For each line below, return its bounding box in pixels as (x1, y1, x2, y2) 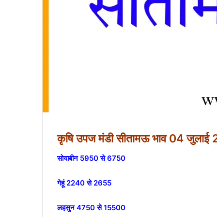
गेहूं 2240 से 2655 (57, 178, 113, 187)
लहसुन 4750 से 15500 (57, 202, 125, 212)
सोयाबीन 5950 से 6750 (57, 153, 127, 163)
